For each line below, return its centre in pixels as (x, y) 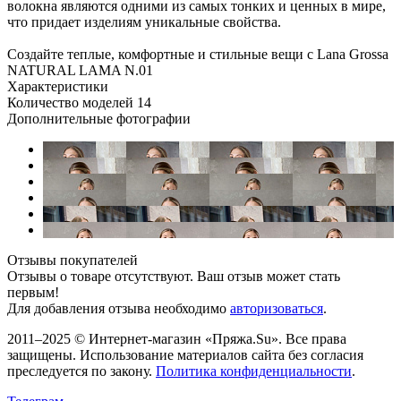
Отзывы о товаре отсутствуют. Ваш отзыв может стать (174, 276)
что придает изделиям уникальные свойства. (144, 21)
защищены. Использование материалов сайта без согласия (185, 354)
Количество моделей (70, 102)
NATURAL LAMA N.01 (80, 70)
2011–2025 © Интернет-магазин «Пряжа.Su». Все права (177, 338)
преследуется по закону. (81, 371)
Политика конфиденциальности (254, 371)
